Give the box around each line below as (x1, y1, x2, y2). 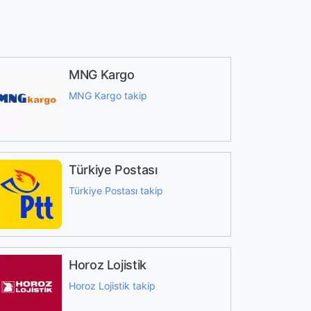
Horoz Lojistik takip (68, 280, 155, 292)
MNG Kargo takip (68, 90, 147, 101)
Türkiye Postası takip (68, 185, 163, 196)
